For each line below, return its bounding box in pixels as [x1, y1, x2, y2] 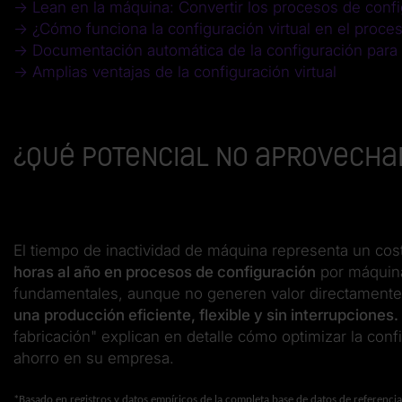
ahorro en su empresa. [13, 349, 174, 368]
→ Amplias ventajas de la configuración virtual [13, 63, 336, 82]
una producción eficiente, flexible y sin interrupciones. [13, 306, 398, 325]
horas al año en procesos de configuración [13, 263, 316, 282]
